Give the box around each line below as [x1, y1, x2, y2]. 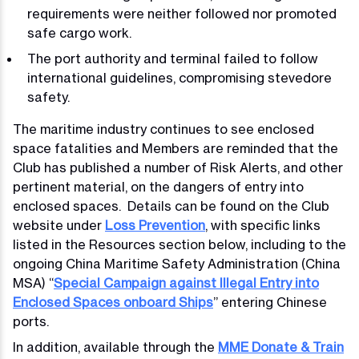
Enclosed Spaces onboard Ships [13, 294, 213, 310]
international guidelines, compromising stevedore [27, 70, 332, 86]
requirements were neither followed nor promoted [27, 6, 337, 22]
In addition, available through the [13, 339, 218, 355]
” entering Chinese [213, 294, 327, 310]
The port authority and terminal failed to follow [27, 50, 318, 67]
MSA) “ [13, 275, 54, 291]
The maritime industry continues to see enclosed [13, 121, 314, 137]
